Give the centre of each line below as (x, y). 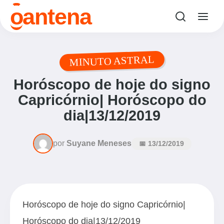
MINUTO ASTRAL (112, 61)
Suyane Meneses (99, 143)
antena (57, 16)
